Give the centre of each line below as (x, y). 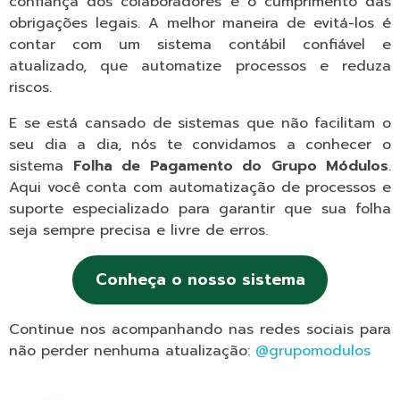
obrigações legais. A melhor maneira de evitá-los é (200, 23)
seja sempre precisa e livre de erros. (141, 230)
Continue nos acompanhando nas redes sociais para (200, 329)
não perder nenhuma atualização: (132, 350)
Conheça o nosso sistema (200, 279)
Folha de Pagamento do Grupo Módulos (230, 166)
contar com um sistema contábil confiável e (200, 44)
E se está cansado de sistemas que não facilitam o (200, 123)
